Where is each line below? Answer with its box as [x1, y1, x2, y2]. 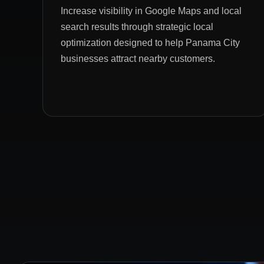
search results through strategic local [61, 21, 213, 32]
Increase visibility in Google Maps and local [61, 5, 242, 16]
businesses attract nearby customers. [61, 53, 215, 64]
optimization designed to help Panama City [61, 37, 240, 48]
